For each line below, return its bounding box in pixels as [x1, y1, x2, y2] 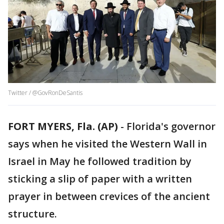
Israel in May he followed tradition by [8, 154, 191, 168]
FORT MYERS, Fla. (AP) [8, 119, 118, 133]
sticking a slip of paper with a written [8, 172, 192, 186]
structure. [8, 207, 57, 221]
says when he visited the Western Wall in [8, 137, 207, 151]
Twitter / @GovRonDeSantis [8, 88, 82, 97]
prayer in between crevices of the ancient [8, 189, 210, 203]
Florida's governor [126, 119, 215, 133]
